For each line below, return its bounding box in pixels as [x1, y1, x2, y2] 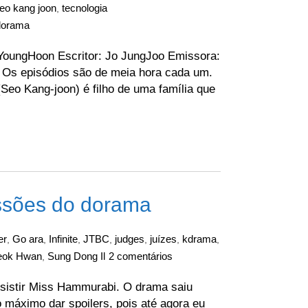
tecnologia [62, 2, 107, 14]
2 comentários [109, 250, 173, 262]
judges [115, 233, 144, 245]
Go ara [12, 233, 43, 245]
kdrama [182, 233, 217, 245]
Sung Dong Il [47, 250, 105, 262]
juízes [150, 233, 177, 245]
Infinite [49, 233, 78, 245]
